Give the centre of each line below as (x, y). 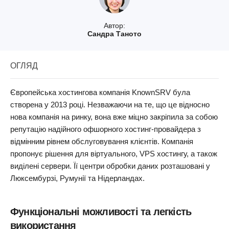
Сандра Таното (114, 34)
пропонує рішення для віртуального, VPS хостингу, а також (114, 154)
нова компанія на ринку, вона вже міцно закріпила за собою (114, 117)
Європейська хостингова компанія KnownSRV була (100, 92)
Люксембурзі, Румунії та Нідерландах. (77, 178)
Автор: (114, 26)
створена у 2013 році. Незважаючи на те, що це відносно (110, 105)
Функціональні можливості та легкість (101, 212)
